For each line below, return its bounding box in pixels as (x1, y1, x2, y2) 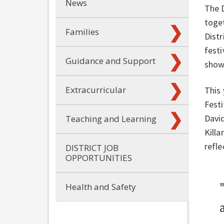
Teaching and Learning (65, 112, 156, 124)
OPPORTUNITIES (65, 151, 132, 163)
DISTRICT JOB (65, 141, 118, 153)
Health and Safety (65, 180, 136, 192)
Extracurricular (65, 83, 126, 95)
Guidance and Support (65, 54, 155, 66)
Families (65, 25, 99, 37)
